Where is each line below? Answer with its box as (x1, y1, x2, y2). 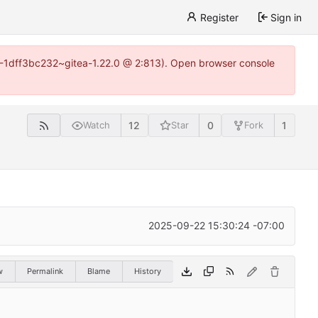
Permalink (27, 266, 63, 277)
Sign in (270, 11, 302, 23)
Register (199, 11, 238, 23)
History (134, 266, 161, 277)
